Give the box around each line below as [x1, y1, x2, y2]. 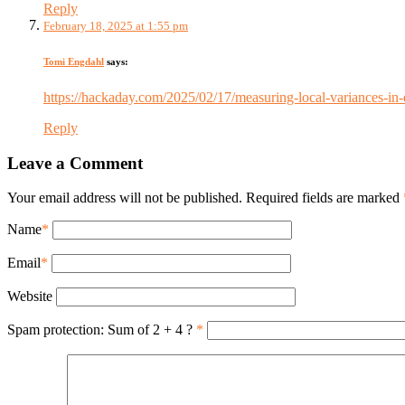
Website [7, 288, 52, 305]
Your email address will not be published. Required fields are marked [7, 190, 403, 206]
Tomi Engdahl [43, 55, 104, 67]
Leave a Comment [7, 153, 143, 173]
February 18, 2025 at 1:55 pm [43, 18, 188, 33]
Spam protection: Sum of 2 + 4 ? [7, 322, 193, 338]
